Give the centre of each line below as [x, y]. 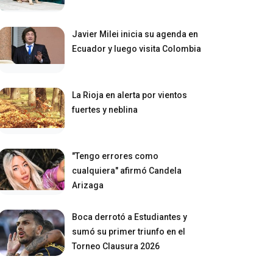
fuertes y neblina [105, 109]
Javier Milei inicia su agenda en [135, 34]
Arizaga [88, 185]
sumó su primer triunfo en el [129, 231]
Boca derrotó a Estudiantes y [130, 217]
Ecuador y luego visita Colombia [137, 48]
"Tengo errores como [115, 156]
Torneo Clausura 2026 [116, 246]
